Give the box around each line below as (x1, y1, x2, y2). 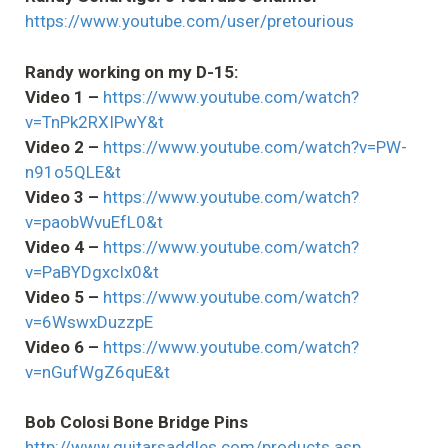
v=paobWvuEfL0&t (25, 211, 163, 232)
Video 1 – (25, 86, 99, 107)
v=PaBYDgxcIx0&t (25, 261, 159, 282)
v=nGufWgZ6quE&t (25, 361, 170, 382)
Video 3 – (25, 186, 99, 207)
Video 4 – (25, 236, 99, 257)
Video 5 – (25, 286, 99, 307)
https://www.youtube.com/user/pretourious (25, 11, 354, 32)
